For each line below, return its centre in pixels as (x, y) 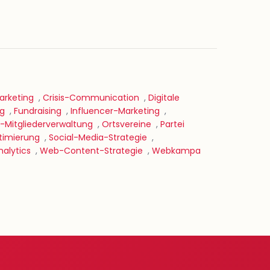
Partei (172, 124)
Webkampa (176, 151)
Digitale (164, 98)
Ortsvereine (127, 124)
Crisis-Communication (91, 98)
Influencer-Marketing (115, 111)
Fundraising (38, 111)
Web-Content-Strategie (91, 151)
